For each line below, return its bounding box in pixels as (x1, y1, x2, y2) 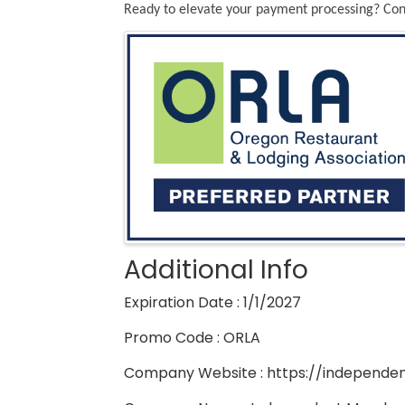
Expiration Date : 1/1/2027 (124, 292, 301, 314)
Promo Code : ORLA (124, 327, 260, 349)
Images (123, 27, 219, 62)
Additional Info (124, 252, 308, 288)
